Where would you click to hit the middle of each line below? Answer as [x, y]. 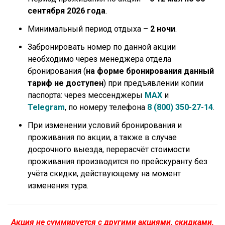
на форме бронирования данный [150, 71]
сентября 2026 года [67, 11]
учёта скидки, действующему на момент [104, 173]
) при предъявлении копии [153, 83]
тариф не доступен [66, 83]
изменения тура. [58, 185]
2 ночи [162, 29]
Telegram [46, 107]
